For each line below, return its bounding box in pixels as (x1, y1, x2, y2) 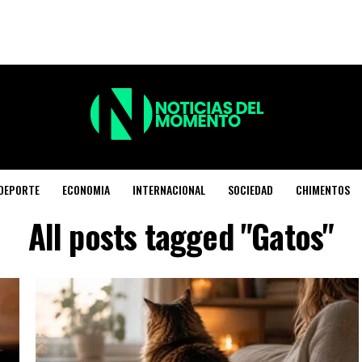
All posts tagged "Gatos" (27, 212, 335, 260)
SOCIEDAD (228, 181, 274, 199)
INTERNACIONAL (133, 181, 206, 199)
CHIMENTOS (296, 181, 351, 199)
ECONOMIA (62, 181, 111, 199)
